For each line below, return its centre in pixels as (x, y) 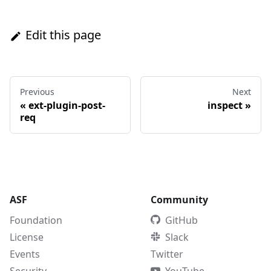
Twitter (167, 254)
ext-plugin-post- (67, 105)
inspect (225, 105)
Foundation (36, 220)
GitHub (181, 220)
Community (179, 199)
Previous (37, 91)
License (27, 237)
